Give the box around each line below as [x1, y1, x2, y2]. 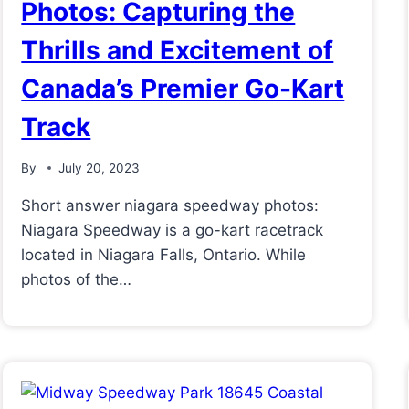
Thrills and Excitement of [21, 35, 334, 67]
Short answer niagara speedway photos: [21, 195, 320, 215]
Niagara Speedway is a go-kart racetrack [21, 220, 324, 239]
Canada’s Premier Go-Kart [21, 73, 345, 105]
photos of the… [21, 269, 132, 288]
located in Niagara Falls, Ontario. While [21, 245, 307, 264]
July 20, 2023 [58, 160, 140, 175]
